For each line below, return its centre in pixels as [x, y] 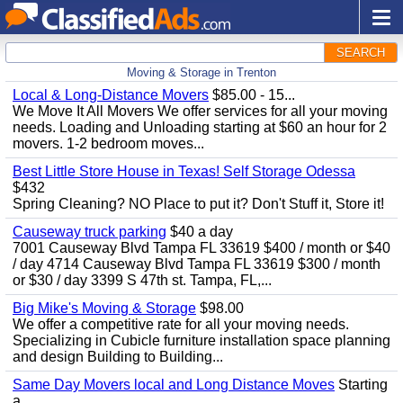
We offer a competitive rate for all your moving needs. [181, 324]
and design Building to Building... [118, 357]
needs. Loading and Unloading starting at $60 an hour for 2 [200, 127]
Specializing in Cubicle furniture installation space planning [201, 340]
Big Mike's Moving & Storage [104, 308]
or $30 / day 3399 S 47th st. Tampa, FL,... [142, 280]
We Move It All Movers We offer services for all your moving [200, 111]
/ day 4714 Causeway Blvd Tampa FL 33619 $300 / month [197, 264]
